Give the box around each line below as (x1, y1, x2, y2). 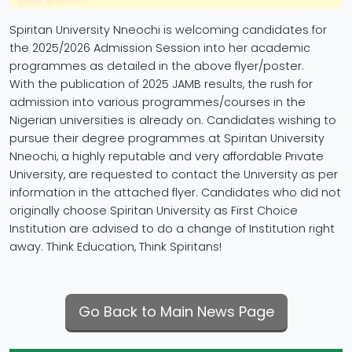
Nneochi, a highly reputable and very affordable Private (9, 148, 324, 164)
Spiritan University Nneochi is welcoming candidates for (9, 21, 327, 38)
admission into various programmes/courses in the (9, 93, 306, 110)
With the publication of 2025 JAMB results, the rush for (9, 75, 313, 92)
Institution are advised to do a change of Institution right (9, 220, 335, 236)
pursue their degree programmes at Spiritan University (9, 130, 324, 146)
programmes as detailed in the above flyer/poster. (9, 57, 304, 74)
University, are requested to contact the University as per (9, 166, 338, 182)
